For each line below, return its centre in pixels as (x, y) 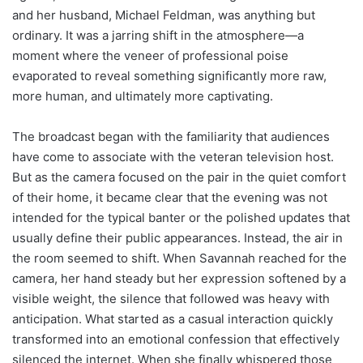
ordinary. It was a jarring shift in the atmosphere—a (158, 35)
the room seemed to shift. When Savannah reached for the (179, 258)
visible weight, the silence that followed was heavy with (171, 298)
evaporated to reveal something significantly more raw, (169, 75)
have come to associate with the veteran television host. (173, 156)
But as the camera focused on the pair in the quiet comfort (179, 177)
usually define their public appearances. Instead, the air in (177, 237)
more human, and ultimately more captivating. (143, 96)
